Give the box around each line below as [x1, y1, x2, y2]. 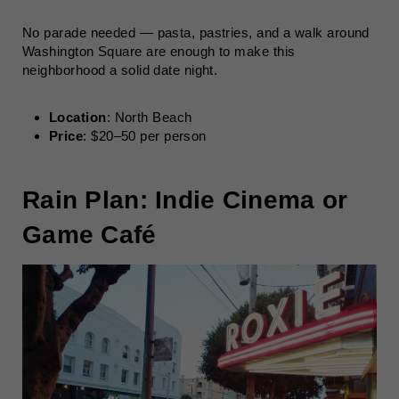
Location [49, 110, 107, 125]
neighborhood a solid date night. [22, 62, 218, 77]
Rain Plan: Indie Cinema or [22, 186, 348, 214]
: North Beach [106, 110, 192, 125]
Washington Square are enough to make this [22, 44, 296, 59]
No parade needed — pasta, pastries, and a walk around [22, 25, 370, 40]
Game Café [22, 221, 157, 248]
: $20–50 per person [83, 128, 207, 143]
